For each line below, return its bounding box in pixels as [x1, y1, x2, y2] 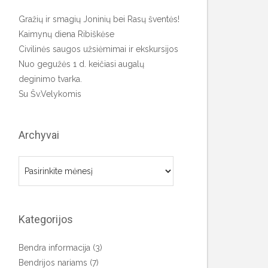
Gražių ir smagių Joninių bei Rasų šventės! [19, 14, 179, 24]
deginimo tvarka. [19, 74, 82, 84]
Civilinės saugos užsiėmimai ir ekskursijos [19, 44, 178, 54]
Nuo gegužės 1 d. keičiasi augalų [19, 59, 144, 69]
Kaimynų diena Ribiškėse [19, 29, 114, 39]
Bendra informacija [19, 243, 90, 252]
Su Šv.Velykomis [19, 89, 81, 99]
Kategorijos [19, 213, 73, 226]
